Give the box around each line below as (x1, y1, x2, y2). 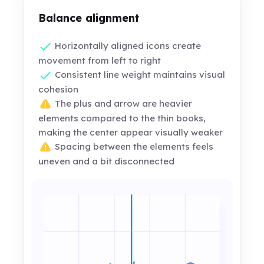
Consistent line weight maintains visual (52, 69, 226, 81)
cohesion (38, 84, 79, 95)
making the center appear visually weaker (38, 127, 223, 138)
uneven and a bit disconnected (38, 156, 175, 167)
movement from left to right (38, 55, 161, 67)
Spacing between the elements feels (52, 141, 214, 153)
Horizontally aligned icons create (52, 40, 202, 51)
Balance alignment (38, 11, 140, 25)
